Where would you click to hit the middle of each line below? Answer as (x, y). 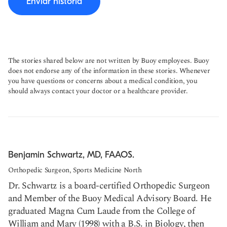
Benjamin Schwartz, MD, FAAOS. (71, 155)
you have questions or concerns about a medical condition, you (103, 81)
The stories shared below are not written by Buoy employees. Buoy (109, 61)
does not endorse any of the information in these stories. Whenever (109, 71)
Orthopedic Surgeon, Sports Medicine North (75, 170)
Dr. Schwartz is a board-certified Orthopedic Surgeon (109, 186)
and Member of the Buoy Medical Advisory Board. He (110, 198)
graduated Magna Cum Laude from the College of (102, 211)
